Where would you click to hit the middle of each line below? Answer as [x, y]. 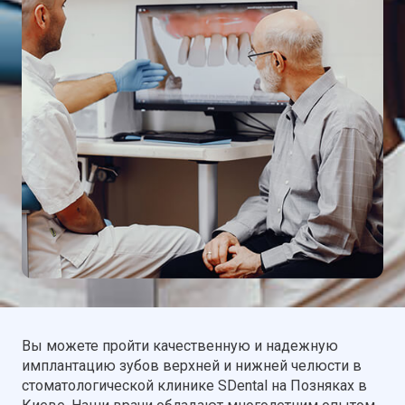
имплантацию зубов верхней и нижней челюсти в [192, 366]
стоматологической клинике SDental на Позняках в [194, 386]
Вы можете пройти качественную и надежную [180, 346]
